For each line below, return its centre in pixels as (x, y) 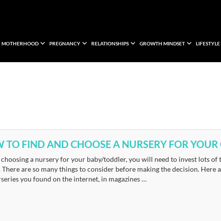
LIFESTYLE (208, 44)
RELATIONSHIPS (110, 44)
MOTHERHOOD (20, 44)
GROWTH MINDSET (162, 44)
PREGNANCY (65, 44)
